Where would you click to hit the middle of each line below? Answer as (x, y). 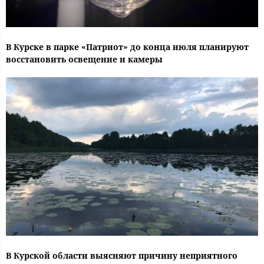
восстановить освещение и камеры (84, 60)
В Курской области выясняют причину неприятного (122, 256)
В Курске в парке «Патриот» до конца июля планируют (127, 47)
